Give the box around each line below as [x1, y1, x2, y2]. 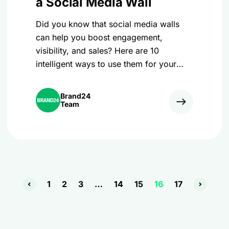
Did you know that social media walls [36, 19, 179, 29]
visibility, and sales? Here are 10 [36, 45, 159, 56]
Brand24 [60, 91, 90, 100]
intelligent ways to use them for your [36, 59, 176, 69]
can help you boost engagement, [36, 32, 163, 42]
